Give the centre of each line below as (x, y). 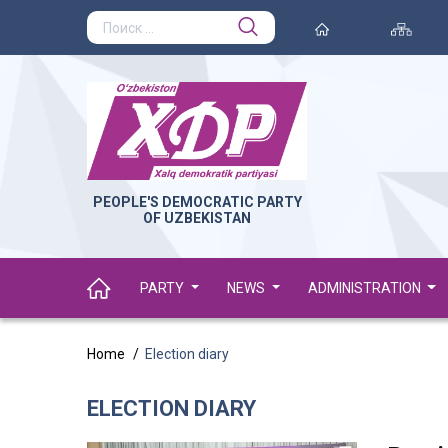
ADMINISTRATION (365, 288)
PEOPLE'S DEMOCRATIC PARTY (197, 202)
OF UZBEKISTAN (197, 218)
